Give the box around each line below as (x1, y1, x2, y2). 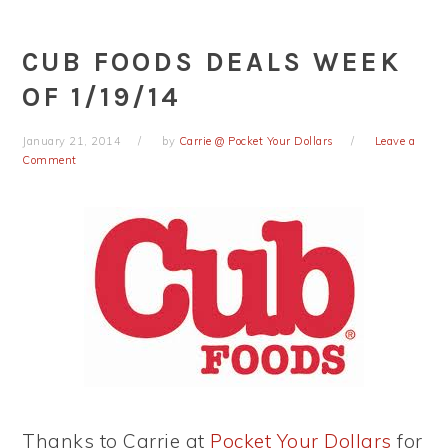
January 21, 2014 (22, 134, 122, 148)
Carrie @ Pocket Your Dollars (178, 134, 334, 148)
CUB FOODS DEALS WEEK (22, 46, 402, 78)
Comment (22, 153, 77, 167)
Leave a (374, 134, 416, 148)
